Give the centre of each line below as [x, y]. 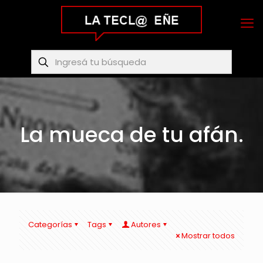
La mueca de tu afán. [131, 135]
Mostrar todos [208, 236]
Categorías [50, 225]
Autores [146, 225]
